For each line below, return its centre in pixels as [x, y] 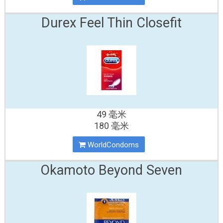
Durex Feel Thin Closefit [111, 23]
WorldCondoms [112, 145]
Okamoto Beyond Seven [111, 170]
